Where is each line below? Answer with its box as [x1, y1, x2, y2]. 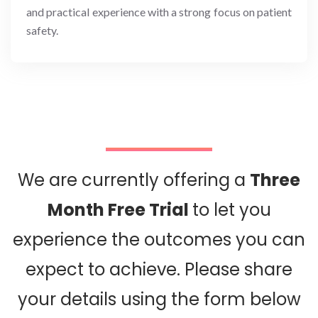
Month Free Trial [47, 197, 192, 221]
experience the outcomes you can [13, 227, 305, 251]
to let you [192, 197, 271, 221]
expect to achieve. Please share [26, 257, 292, 281]
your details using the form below [17, 287, 301, 311]
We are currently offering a [18, 168, 250, 192]
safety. [26, 23, 58, 37]
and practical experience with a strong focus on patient [26, 4, 292, 18]
